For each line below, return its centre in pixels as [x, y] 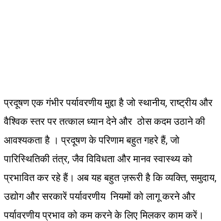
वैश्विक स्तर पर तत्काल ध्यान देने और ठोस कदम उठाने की [105, 121]
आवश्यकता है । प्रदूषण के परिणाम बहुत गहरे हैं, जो [92, 140]
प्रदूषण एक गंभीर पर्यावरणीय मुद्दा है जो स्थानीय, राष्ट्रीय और [108, 102]
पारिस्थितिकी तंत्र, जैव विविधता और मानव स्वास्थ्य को [98, 159]
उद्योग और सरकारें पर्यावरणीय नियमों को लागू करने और [100, 196]
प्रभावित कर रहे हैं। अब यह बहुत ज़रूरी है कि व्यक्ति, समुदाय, [110, 177]
